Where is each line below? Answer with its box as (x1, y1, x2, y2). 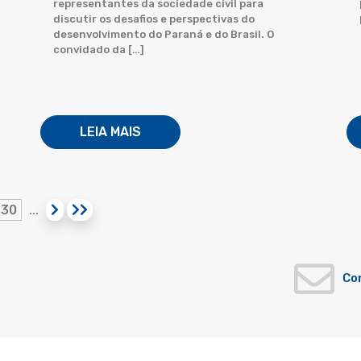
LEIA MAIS (80, 124, 141, 139)
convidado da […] (53, 44, 144, 56)
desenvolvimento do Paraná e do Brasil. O (53, 28, 274, 40)
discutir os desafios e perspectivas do (53, 13, 255, 25)
